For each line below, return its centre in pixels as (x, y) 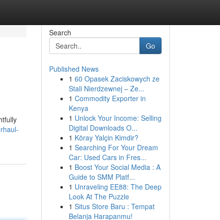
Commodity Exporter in (110, 98)
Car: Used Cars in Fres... (107, 157)
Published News (74, 69)
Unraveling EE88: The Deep (118, 187)
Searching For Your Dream (116, 147)
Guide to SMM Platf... (102, 177)
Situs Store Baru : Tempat (114, 206)
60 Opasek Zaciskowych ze (117, 79)
